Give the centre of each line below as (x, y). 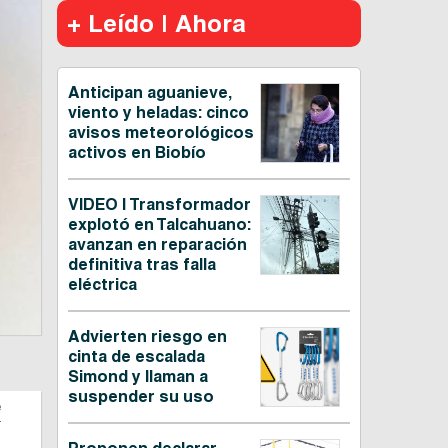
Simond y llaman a (137, 377)
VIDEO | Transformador (159, 205)
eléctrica (102, 285)
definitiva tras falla (141, 265)
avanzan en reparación (157, 245)
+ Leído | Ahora (156, 23)
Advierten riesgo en (147, 337)
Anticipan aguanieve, (149, 93)
